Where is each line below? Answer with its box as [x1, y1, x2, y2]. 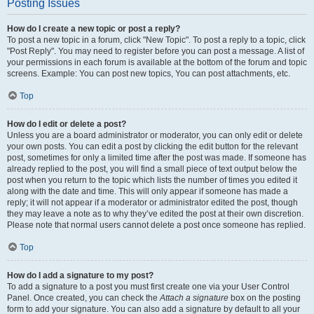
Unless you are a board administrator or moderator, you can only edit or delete [7, 130, 303, 140]
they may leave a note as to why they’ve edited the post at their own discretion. [7, 209, 303, 219]
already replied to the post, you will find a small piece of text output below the [7, 164, 297, 174]
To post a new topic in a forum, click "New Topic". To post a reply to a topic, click [7, 35, 306, 45]
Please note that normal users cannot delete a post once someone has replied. [7, 220, 306, 230]
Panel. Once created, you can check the [7, 293, 160, 303]
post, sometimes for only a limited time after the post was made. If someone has [7, 153, 306, 163]
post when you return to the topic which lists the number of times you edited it [7, 175, 297, 185]
